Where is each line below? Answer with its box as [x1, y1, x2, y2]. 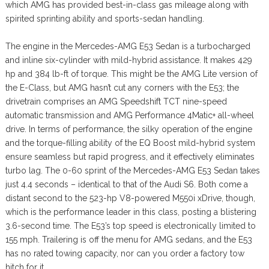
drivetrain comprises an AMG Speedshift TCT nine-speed [5, 96, 227, 106]
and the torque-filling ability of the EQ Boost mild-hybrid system [5, 138, 255, 148]
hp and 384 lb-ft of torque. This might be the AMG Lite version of [5, 68, 258, 79]
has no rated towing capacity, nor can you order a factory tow [5, 248, 244, 258]
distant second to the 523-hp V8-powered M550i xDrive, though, [5, 193, 255, 203]
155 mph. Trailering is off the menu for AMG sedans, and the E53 [5, 234, 252, 244]
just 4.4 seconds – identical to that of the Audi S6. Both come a [5, 179, 248, 189]
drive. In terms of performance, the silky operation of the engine [5, 124, 252, 134]
